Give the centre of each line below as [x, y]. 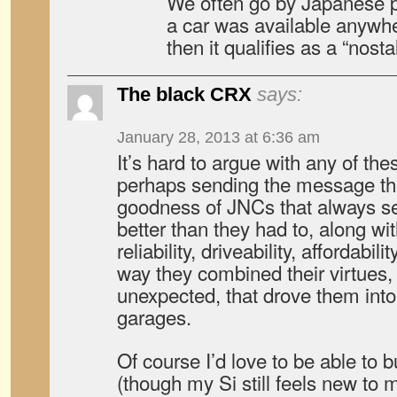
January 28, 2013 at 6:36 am [218, 137]
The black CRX [184, 94]
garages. [154, 316]
